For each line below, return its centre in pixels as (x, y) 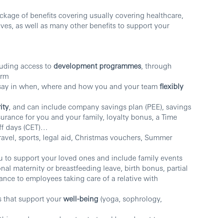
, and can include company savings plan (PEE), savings (100, 107)
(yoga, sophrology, (130, 199)
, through (156, 66)
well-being (81, 199)
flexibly (172, 86)
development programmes (97, 66)
